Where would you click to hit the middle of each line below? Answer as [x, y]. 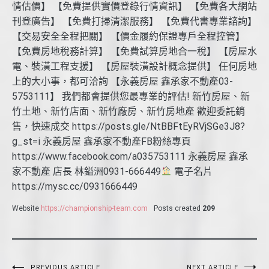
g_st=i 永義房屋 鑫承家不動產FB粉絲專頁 [101, 141]
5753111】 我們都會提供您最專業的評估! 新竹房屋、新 [131, 96]
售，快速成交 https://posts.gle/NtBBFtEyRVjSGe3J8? [128, 126]
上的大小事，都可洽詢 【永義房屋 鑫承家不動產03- [122, 81]
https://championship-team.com [94, 208]
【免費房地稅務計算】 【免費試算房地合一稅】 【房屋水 [134, 51]
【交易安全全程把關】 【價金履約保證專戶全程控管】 [128, 36]
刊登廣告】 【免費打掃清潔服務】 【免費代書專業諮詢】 [134, 21]
